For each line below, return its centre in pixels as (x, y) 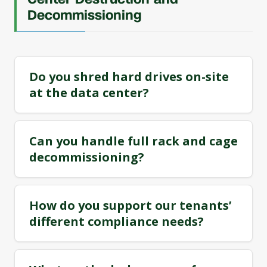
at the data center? (89, 93)
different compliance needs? (117, 221)
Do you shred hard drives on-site (129, 77)
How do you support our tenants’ (130, 205)
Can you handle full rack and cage (133, 141)
